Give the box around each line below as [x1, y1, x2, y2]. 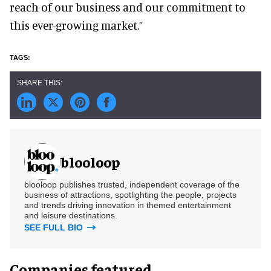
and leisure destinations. [24, 210, 117, 220]
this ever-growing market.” [10, 18, 143, 32]
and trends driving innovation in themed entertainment [24, 200, 231, 210]
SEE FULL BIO [24, 222, 85, 232]
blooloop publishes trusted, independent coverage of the [24, 179, 240, 189]
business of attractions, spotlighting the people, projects [24, 189, 237, 200]
